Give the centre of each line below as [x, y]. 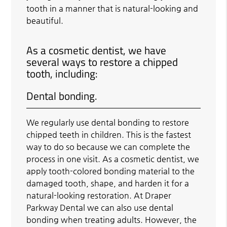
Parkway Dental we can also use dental [100, 207]
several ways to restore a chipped [102, 62]
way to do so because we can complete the [108, 146]
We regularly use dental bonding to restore [108, 122]
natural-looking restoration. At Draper [99, 195]
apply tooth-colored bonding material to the [111, 171]
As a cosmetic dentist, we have [97, 50]
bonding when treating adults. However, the [112, 219]
